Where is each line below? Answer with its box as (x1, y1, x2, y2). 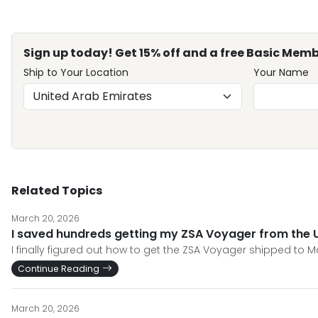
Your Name (253, 65, 309, 79)
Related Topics (11, 182, 102, 199)
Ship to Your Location (23, 65, 128, 79)
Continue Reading (18, 263, 99, 275)
